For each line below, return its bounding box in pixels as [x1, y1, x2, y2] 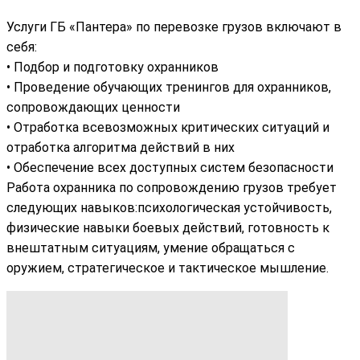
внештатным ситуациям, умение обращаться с [6, 239, 295, 256]
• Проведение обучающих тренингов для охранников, [6, 79, 331, 95]
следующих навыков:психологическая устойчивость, [6, 199, 332, 215]
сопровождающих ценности [6, 99, 180, 115]
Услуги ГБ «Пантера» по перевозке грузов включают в [6, 18, 342, 35]
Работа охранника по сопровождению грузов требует [6, 179, 337, 195]
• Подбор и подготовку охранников [6, 59, 219, 75]
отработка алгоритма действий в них [6, 139, 235, 155]
